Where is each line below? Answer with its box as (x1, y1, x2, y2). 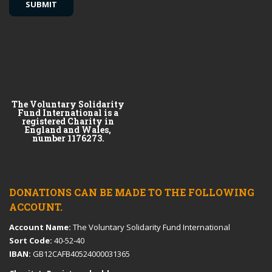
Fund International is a (18, 107, 118, 118)
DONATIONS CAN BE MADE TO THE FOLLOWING (9, 186, 254, 199)
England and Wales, (25, 124, 111, 135)
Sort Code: (9, 235, 52, 246)
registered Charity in (22, 115, 114, 127)
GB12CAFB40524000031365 (31, 248, 130, 259)
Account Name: (9, 222, 71, 233)
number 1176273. (32, 132, 104, 144)
